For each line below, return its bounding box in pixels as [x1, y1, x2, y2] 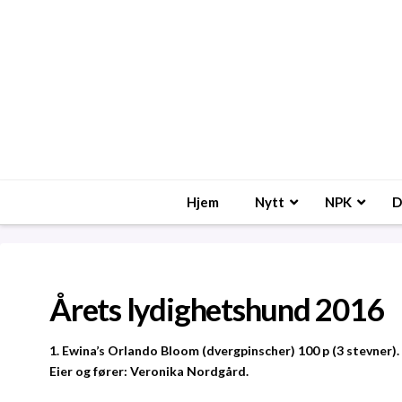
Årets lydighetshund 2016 [49, 289, 383, 328]
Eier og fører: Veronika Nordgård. [49, 363, 249, 380]
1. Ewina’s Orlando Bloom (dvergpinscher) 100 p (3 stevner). [49, 343, 399, 359]
